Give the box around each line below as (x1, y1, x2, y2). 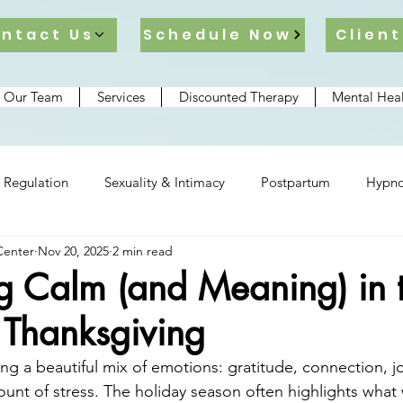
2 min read (112, 242, 173, 259)
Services (96, 88, 145, 105)
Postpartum (261, 173, 330, 191)
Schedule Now (143, 24, 292, 45)
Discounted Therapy (178, 88, 299, 105)
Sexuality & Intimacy (104, 173, 225, 191)
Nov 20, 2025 (38, 242, 109, 259)
